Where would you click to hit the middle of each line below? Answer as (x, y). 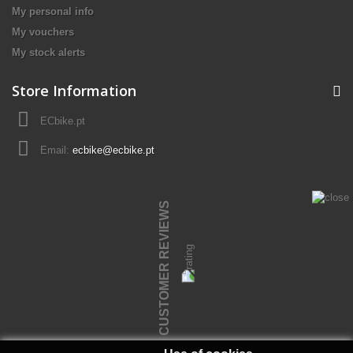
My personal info (53, 11)
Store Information (74, 90)
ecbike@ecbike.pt (113, 150)
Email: (56, 150)
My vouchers (43, 32)
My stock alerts (48, 52)
